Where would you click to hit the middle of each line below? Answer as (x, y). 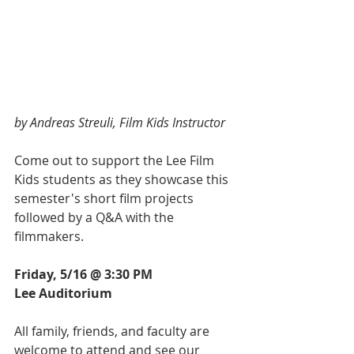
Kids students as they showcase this (123, 180)
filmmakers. (51, 237)
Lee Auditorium (63, 294)
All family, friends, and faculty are (113, 331)
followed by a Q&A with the (96, 218)
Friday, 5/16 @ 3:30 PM (83, 275)
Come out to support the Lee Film (116, 161)
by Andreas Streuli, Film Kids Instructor (120, 123)
